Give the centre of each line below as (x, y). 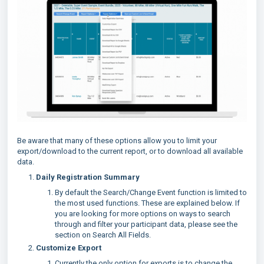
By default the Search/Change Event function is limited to (151, 192)
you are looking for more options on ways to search (143, 213)
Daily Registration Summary (88, 177)
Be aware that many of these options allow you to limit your (117, 140)
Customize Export (69, 247)
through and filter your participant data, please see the (146, 224)
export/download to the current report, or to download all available (130, 151)
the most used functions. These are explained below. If (147, 203)
